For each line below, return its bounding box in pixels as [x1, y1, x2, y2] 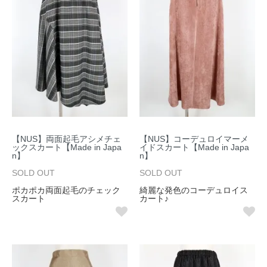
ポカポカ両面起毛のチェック [12, 185, 120, 195]
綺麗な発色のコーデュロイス [139, 185, 248, 195]
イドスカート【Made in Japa [139, 142, 249, 153]
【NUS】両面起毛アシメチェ [12, 134, 121, 144]
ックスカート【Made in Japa [12, 142, 122, 153]
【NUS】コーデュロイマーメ [139, 134, 249, 144]
